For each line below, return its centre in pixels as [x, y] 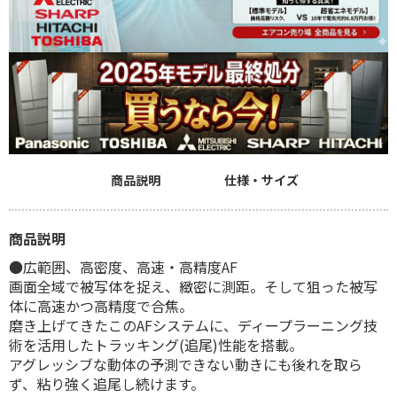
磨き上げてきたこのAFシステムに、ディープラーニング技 [193, 325]
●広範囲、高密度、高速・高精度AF [123, 266]
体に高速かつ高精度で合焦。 [101, 305]
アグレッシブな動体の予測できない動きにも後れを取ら [186, 364]
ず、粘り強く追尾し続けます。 [107, 383]
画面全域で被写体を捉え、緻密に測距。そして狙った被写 [193, 286]
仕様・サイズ [262, 179]
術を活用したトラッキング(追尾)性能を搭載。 [156, 344]
